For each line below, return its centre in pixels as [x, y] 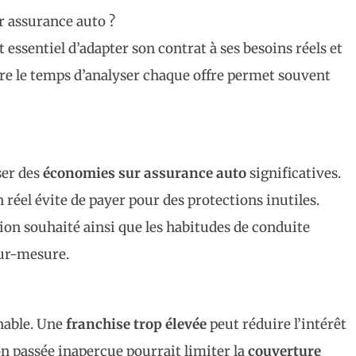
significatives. [294, 173]
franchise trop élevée [136, 324]
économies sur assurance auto [145, 173]
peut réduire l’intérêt [277, 324]
